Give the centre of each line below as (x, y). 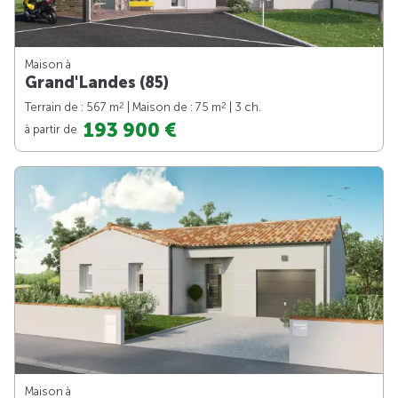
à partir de (52, 129)
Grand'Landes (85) (97, 82)
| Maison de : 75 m (173, 107)
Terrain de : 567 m (72, 107)
